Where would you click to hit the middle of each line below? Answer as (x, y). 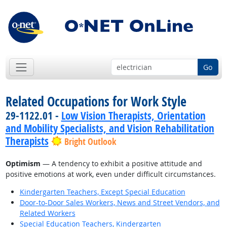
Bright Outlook (90, 142)
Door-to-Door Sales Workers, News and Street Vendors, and (120, 203)
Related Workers (47, 213)
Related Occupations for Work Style (96, 102)
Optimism (23, 164)
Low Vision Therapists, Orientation (133, 116)
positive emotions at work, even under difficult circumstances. (110, 174)
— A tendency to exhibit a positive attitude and (121, 164)
